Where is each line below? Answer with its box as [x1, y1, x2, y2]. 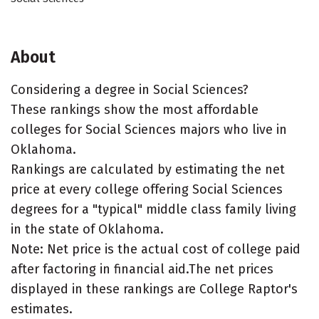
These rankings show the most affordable [11, 102, 258, 117]
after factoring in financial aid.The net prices [11, 261, 273, 277]
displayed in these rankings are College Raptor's [11, 281, 298, 297]
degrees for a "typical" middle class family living [11, 202, 296, 217]
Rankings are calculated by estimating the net [11, 162, 285, 177]
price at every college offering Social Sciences [11, 182, 283, 197]
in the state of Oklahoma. [11, 221, 164, 237]
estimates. [11, 301, 73, 317]
